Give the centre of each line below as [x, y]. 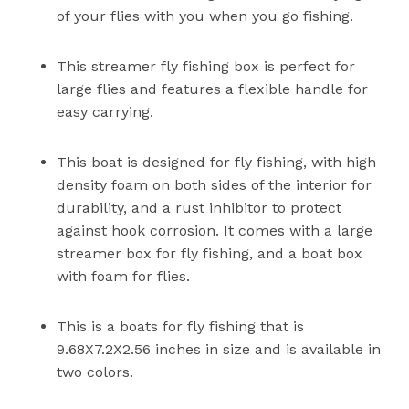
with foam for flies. [124, 277]
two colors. [95, 372]
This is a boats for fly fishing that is [181, 327]
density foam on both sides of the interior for [215, 185]
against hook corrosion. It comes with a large [215, 231]
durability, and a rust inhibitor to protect [199, 208]
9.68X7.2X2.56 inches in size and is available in [219, 350]
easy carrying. [105, 112]
